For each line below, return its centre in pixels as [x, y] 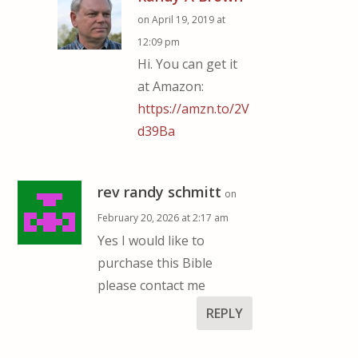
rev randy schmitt [160, 191]
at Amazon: [171, 86]
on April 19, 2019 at [182, 19]
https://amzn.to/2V [194, 108]
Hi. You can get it [188, 64]
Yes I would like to [151, 240]
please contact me [152, 285]
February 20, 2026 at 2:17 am [163, 217]
